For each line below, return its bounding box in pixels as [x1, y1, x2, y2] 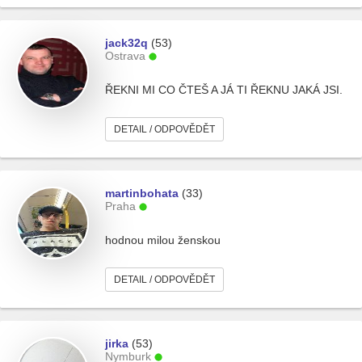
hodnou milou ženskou [105, 234, 221, 246]
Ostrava [105, 49, 145, 62]
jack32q [105, 36, 148, 49]
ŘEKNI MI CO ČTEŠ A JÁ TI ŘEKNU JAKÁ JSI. [105, 83, 343, 96]
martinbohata [105, 187, 179, 200]
